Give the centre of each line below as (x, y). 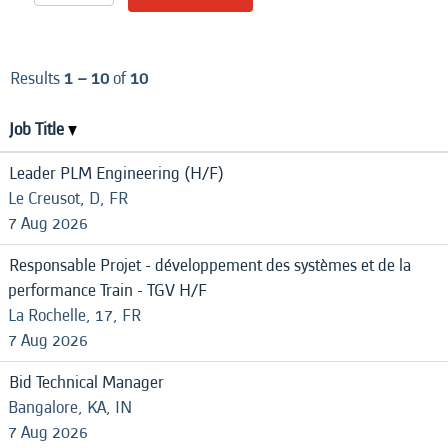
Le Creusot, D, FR (68, 198)
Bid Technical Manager (86, 382)
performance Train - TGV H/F (107, 290)
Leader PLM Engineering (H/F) (116, 173)
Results (37, 78)
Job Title (38, 129)
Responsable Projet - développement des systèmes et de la (210, 265)
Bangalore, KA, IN (70, 407)
